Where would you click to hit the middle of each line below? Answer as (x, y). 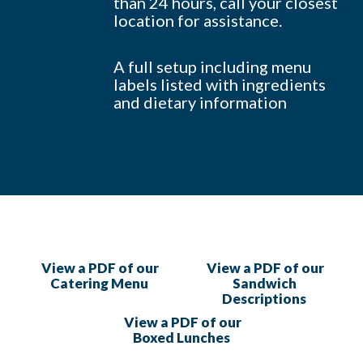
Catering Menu (99, 284)
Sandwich (264, 284)
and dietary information (200, 102)
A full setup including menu (212, 66)
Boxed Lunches (181, 338)
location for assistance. (198, 21)
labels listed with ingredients (220, 84)
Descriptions (264, 299)
